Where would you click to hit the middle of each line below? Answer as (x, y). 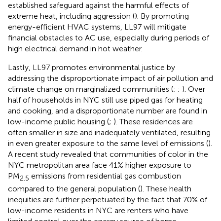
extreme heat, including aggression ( (71, 16)
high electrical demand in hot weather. (75, 48)
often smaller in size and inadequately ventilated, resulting (109, 132)
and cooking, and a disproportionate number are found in (108, 110)
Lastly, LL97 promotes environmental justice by (92, 67)
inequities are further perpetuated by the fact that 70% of (108, 200)
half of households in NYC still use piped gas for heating (105, 100)
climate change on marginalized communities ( (91, 89)
